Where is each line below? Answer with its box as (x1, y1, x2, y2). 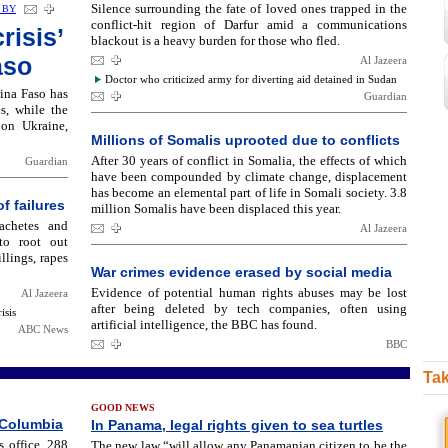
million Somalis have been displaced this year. (91, 201, 341, 216)
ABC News (18, 323, 68, 335)
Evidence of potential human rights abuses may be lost (91, 285, 407, 300)
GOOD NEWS (91, 402, 155, 413)
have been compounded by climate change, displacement (91, 169, 407, 184)
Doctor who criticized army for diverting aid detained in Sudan (105, 73, 397, 85)
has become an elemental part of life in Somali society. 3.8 (91, 185, 407, 200)
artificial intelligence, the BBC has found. (91, 317, 317, 332)
